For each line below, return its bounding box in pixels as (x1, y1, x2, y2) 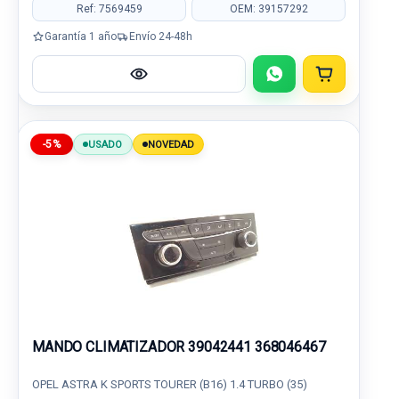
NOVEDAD (147, 138, 195, 151)
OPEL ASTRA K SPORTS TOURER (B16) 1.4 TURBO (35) (32, 378, 307, 391)
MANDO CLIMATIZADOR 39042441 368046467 (32, 338, 326, 355)
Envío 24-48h (129, 29, 192, 43)
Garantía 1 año (45, 29, 117, 43)
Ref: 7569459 (76, 2, 142, 15)
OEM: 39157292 (229, 2, 308, 15)
